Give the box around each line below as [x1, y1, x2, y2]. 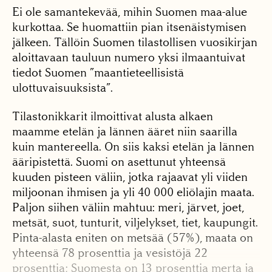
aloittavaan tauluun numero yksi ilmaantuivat [12, 50, 245, 65]
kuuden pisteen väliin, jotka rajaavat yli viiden [12, 170, 248, 185]
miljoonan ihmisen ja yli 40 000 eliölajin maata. [12, 185, 254, 200]
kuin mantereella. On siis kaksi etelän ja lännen [12, 140, 254, 154]
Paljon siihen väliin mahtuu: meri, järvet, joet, [12, 200, 244, 215]
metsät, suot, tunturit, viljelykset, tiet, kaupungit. [12, 216, 258, 230]
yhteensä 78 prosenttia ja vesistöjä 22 [12, 246, 208, 260]
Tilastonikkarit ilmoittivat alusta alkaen [12, 109, 213, 124]
